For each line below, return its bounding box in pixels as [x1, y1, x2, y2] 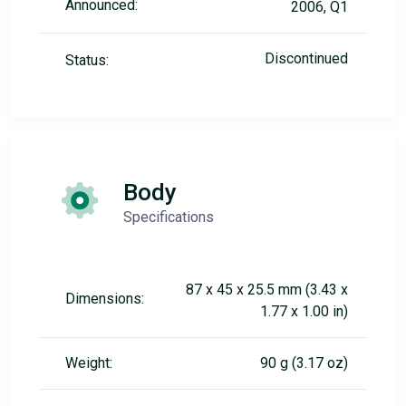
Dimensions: [65, 290, 144, 307]
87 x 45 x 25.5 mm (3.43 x [186, 281, 348, 298]
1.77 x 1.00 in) [260, 303, 348, 320]
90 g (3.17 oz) [260, 354, 348, 372]
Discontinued [265, 50, 348, 67]
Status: [65, 52, 109, 69]
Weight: [65, 354, 112, 372]
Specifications [123, 208, 214, 226]
